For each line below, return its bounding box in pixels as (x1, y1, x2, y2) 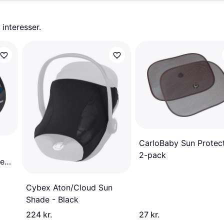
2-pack (139, 150, 166, 160)
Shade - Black (26, 194, 78, 205)
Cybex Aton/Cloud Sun (26, 182, 112, 193)
